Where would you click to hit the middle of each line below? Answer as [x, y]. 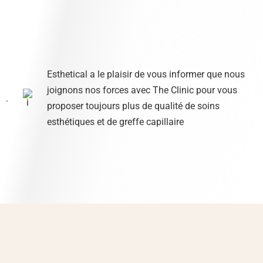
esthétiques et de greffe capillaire [115, 122]
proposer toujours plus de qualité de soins [133, 106]
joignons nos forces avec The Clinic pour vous [142, 90]
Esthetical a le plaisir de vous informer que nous [146, 75]
